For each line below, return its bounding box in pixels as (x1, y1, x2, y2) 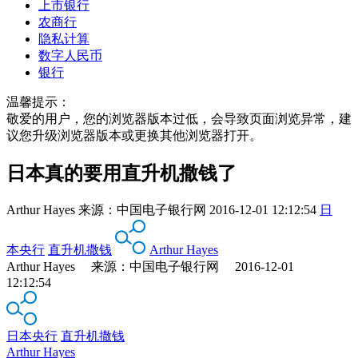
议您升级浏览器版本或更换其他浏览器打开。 (6, 128, 262, 142)
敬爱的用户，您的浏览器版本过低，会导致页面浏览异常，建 (6, 111, 352, 125)
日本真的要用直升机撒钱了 (6, 162, 237, 184)
